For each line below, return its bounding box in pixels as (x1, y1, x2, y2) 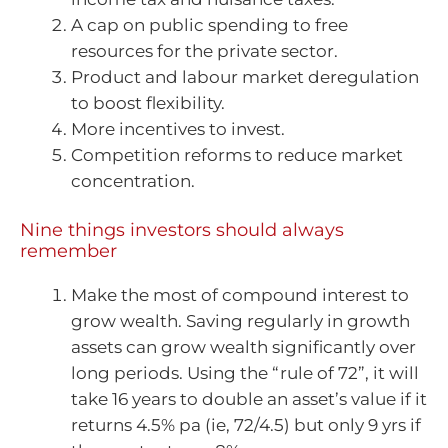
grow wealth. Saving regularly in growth (71, 310, 410, 331)
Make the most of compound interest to (71, 284, 409, 305)
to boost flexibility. (71, 93, 225, 114)
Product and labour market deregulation (71, 67, 419, 88)
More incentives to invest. (71, 119, 285, 140)
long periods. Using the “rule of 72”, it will (71, 362, 419, 383)
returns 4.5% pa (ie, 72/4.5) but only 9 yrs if (71, 414, 421, 435)
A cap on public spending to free (71, 15, 348, 36)
